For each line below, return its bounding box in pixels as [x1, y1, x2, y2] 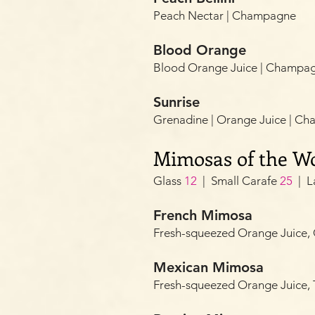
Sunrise [153, 94, 200, 110]
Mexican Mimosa [153, 259, 264, 276]
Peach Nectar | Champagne [153, 8, 296, 22]
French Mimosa [153, 207, 252, 224]
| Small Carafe [200, 174, 280, 188]
